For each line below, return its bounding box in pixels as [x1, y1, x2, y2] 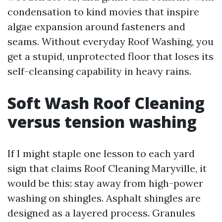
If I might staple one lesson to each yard [7, 147, 195, 160]
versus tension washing [7, 111, 197, 132]
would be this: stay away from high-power [7, 177, 203, 189]
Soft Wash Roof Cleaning [7, 92, 205, 113]
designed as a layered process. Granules [7, 207, 195, 219]
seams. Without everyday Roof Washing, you [7, 35, 214, 48]
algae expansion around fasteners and [7, 20, 185, 33]
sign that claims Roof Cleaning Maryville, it [7, 162, 207, 174]
